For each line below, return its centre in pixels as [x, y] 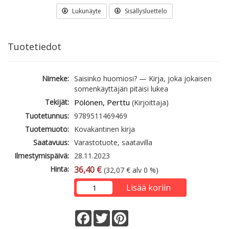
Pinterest [143, 214]
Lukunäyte [86, 11]
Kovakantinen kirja [105, 129]
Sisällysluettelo [145, 11]
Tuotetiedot [35, 47]
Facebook [108, 214]
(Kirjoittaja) [149, 103]
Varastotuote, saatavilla [113, 143]
